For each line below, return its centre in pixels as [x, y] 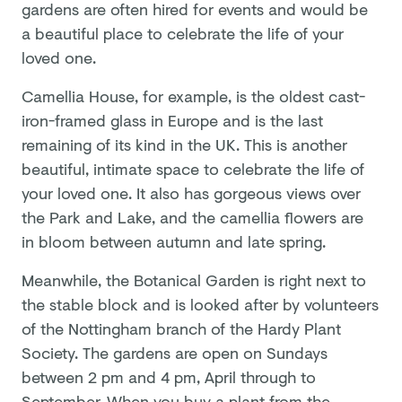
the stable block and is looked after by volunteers [200, 304]
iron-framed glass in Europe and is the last [172, 120]
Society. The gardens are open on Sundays [175, 352]
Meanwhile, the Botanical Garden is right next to [194, 280]
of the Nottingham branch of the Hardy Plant [181, 328]
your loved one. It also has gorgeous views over [191, 192]
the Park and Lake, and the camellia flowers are [192, 217]
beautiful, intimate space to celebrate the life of [193, 168]
